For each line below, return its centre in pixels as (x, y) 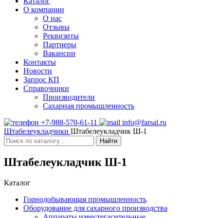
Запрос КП (41, 80)
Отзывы (56, 27)
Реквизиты (61, 36)
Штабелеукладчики (37, 131)
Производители (69, 97)
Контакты (40, 62)
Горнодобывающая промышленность (85, 199)
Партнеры (60, 45)
